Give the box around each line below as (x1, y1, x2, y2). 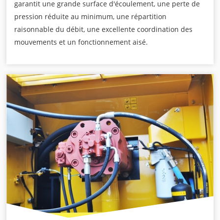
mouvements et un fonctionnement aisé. (14, 37, 148, 47)
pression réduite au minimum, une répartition (14, 11, 167, 21)
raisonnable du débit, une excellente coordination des (14, 24, 193, 34)
